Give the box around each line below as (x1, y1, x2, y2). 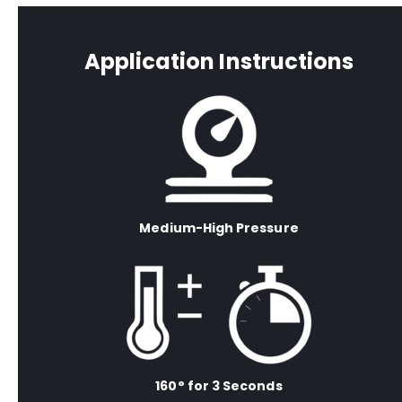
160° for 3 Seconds (155, 377, 283, 396)
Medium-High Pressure (139, 219, 299, 238)
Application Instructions (83, 47, 354, 77)
